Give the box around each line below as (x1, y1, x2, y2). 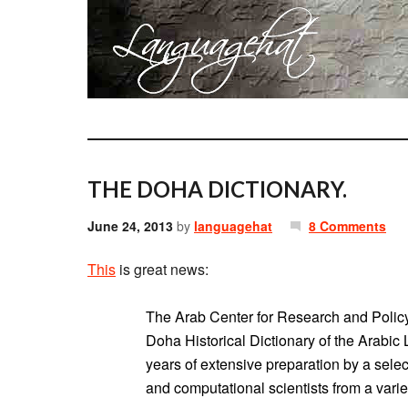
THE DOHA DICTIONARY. (87, 176, 347, 202)
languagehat (194, 217, 272, 235)
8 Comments (309, 217, 386, 235)
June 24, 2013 (87, 217, 173, 235)
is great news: (116, 259, 209, 280)
